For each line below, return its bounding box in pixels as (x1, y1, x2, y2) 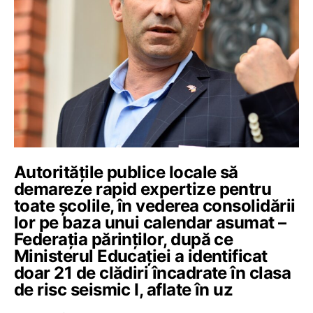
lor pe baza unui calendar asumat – (14, 212, 286, 233)
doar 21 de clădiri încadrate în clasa (14, 263, 291, 283)
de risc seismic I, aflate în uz (14, 279, 233, 300)
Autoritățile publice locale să (14, 162, 238, 182)
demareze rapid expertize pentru (14, 179, 272, 199)
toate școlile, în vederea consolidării (14, 196, 296, 216)
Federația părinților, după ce (14, 229, 233, 249)
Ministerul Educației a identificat (14, 246, 268, 266)
